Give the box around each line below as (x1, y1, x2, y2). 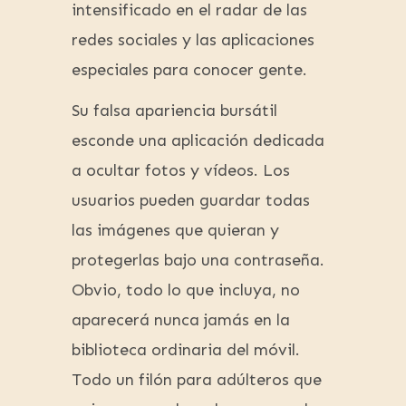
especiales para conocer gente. (72, 60, 307, 81)
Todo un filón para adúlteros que (72, 370, 322, 391)
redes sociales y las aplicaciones (72, 30, 314, 51)
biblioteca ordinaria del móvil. (72, 340, 300, 361)
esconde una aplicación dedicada (72, 130, 324, 151)
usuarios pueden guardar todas (72, 190, 310, 211)
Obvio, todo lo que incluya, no (72, 280, 300, 301)
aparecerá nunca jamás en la (72, 310, 290, 331)
